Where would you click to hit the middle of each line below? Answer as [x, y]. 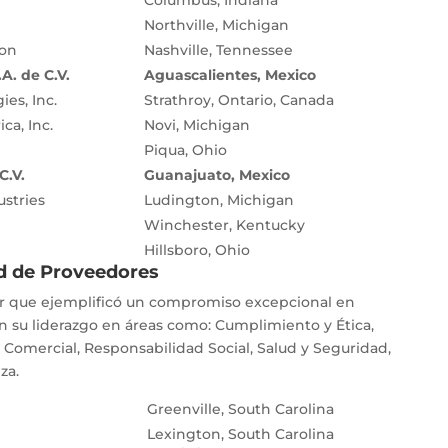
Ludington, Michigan [218, 200]
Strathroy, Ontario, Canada [238, 100]
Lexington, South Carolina [240, 434]
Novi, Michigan [196, 125]
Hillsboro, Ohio [196, 250]
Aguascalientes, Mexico [229, 75]
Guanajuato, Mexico [216, 175]
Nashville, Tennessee [218, 50]
